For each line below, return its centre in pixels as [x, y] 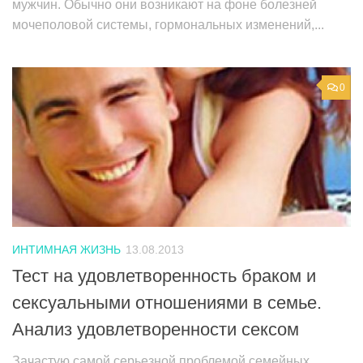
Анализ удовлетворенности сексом [156, 329]
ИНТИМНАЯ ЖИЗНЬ [66, 249]
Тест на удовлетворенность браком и [164, 275]
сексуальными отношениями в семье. [167, 302]
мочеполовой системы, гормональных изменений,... [168, 24]
